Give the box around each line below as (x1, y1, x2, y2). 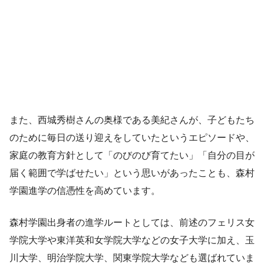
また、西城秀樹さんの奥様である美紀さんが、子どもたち (9, 114, 255, 125)
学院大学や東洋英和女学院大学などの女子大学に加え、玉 (9, 235, 255, 245)
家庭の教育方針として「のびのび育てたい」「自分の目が (9, 150, 255, 160)
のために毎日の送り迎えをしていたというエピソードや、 (9, 132, 255, 143)
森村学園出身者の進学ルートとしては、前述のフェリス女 (9, 217, 255, 227)
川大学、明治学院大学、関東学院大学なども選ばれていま (9, 252, 255, 263)
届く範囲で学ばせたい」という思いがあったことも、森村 (9, 167, 255, 178)
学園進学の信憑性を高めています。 (9, 185, 160, 196)
